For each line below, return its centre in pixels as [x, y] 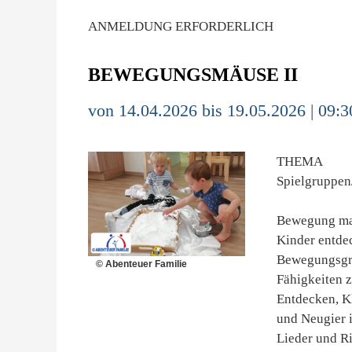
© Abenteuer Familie [141, 264]
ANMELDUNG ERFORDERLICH [181, 26]
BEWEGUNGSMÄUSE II [193, 75]
